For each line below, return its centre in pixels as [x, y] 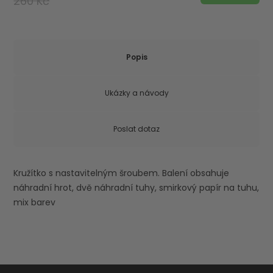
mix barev [35, 203]
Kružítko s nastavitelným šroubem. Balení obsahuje [122, 173]
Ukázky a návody [136, 93]
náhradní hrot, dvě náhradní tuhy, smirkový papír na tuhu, [136, 188]
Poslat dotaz [136, 129]
